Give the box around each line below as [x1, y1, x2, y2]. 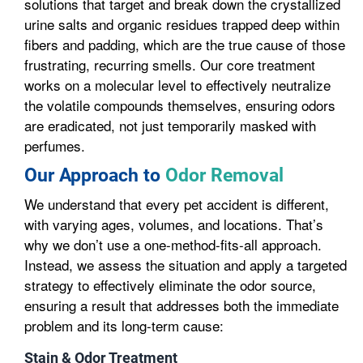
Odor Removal [165, 164, 284, 186]
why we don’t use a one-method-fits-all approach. [24, 234, 322, 254]
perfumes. [24, 135, 85, 156]
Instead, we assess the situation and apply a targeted [24, 254, 347, 275]
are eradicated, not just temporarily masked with [24, 115, 316, 135]
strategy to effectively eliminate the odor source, [24, 275, 316, 295]
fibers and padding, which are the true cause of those [24, 34, 345, 54]
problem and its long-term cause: [24, 315, 224, 335]
